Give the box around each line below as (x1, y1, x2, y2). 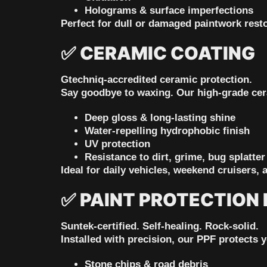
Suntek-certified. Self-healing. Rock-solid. (61, 221, 259, 232)
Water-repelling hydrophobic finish (85, 125, 250, 137)
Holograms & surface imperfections (85, 5, 253, 17)
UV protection (85, 138, 150, 150)
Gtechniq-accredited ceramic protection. (61, 74, 252, 86)
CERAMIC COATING (80, 42, 255, 64)
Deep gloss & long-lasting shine (85, 112, 235, 124)
